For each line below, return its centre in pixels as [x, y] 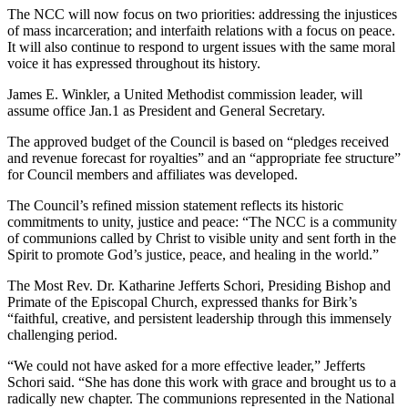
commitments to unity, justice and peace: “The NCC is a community [202, 222]
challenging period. [62, 335]
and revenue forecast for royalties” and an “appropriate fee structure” [204, 158]
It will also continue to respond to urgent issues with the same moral [201, 47]
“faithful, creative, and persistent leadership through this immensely [199, 318]
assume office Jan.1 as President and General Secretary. [166, 111]
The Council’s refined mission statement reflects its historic [175, 205]
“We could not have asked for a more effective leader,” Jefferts [186, 366]
